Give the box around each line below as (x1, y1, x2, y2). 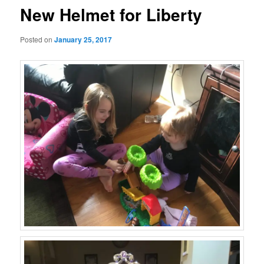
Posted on (20, 34, 55, 44)
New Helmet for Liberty (20, 2, 203, 27)
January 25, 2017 (54, 34, 113, 45)
